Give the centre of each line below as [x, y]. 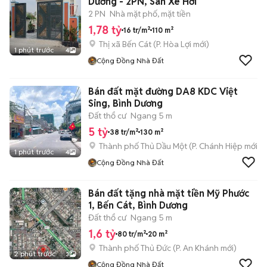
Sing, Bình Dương [125, 103]
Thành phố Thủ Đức [135, 248]
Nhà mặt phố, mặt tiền [150, 14]
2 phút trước [35, 254]
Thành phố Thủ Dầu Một [143, 146]
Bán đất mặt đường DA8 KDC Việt [163, 91]
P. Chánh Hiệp [217, 146]
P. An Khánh [197, 248]
